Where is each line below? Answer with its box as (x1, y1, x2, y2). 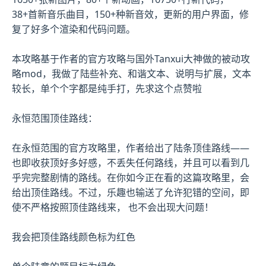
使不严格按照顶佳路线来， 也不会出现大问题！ (12, 200, 214, 214)
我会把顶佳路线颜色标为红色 (12, 230, 135, 243)
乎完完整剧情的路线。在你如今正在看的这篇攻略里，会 (12, 170, 249, 184)
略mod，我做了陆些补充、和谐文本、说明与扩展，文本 (12, 66, 251, 80)
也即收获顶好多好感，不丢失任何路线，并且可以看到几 (12, 156, 249, 169)
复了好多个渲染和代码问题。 (12, 22, 135, 36)
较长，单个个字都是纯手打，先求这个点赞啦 (12, 81, 202, 95)
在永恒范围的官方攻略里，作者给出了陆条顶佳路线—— (12, 141, 249, 154)
